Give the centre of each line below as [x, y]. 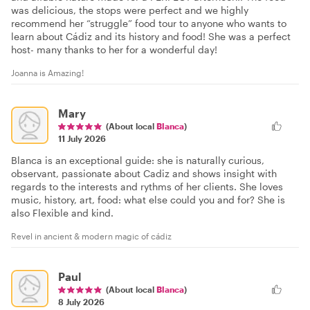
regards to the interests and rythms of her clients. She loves [147, 186]
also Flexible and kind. [62, 213]
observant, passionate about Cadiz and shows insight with [144, 173]
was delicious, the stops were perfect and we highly [130, 10]
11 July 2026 [82, 138]
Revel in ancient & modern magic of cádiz [91, 236]
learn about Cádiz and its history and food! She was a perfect [151, 36]
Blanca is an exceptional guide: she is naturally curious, [138, 160]
